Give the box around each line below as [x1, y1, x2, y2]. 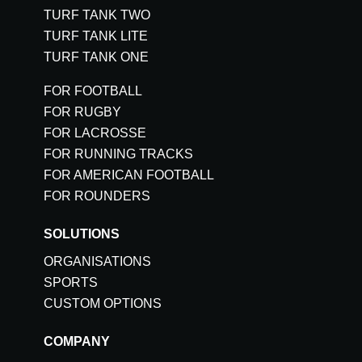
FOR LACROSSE [44, 126, 146, 141]
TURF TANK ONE [44, 50, 149, 65]
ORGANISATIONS [44, 255, 151, 269]
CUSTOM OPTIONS [44, 297, 162, 311]
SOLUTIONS [44, 227, 120, 242]
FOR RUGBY [44, 105, 121, 120]
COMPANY [44, 335, 110, 349]
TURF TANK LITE [44, 29, 148, 44]
